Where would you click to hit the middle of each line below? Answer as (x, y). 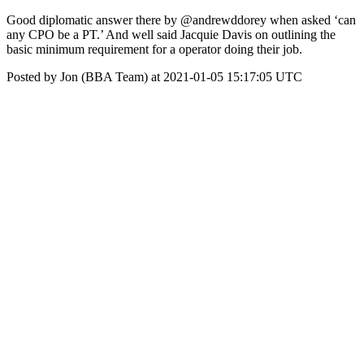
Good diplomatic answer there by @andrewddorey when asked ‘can (181, 20)
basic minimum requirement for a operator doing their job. (154, 49)
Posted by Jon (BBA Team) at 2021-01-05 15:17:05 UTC (154, 77)
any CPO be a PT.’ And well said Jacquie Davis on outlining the (171, 35)
